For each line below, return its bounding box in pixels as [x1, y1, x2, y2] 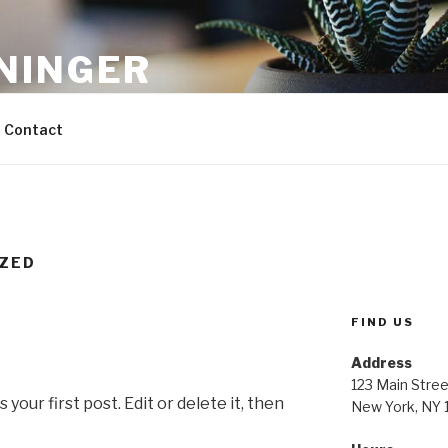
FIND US [350, 314, 414, 329]
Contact [3, 120, 63, 138]
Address [350, 353, 412, 371]
